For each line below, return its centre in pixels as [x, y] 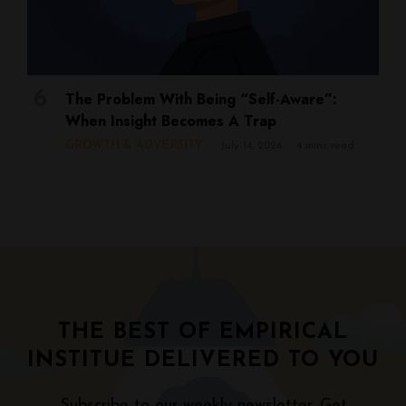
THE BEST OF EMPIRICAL [203, 332]
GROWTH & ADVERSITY [134, 145]
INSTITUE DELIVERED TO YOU [203, 360]
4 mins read [325, 145]
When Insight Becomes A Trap [171, 121]
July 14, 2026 [251, 145]
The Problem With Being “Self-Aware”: [201, 99]
